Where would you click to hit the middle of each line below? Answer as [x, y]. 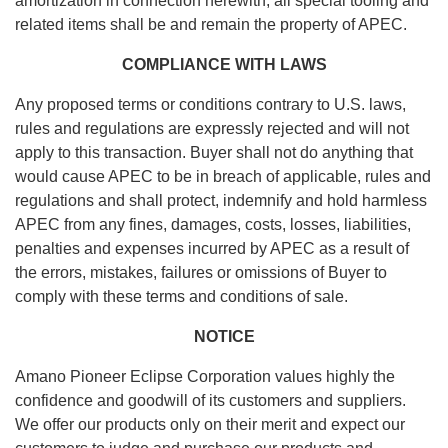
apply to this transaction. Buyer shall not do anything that [214, 153]
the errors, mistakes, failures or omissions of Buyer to [201, 273]
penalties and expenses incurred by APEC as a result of [212, 249]
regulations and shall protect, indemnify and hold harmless [221, 201]
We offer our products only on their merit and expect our [210, 425]
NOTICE [224, 337]
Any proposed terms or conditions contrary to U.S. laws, [210, 105]
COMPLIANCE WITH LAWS [224, 65]
